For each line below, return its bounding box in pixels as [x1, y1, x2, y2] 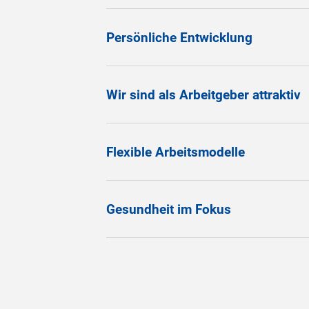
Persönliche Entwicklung [106, 29, 252, 46]
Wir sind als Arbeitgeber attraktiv [106, 86, 301, 103]
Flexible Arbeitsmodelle [106, 143, 245, 160]
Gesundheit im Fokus [106, 201, 231, 217]
